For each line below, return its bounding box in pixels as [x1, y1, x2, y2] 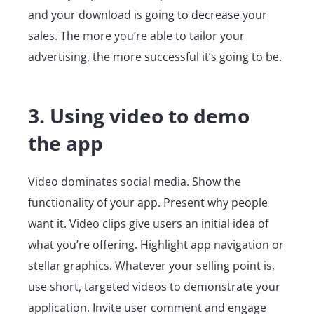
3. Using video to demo [28, 102, 250, 130]
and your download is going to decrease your [28, 7, 267, 23]
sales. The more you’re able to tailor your [28, 28, 245, 44]
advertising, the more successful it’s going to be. [28, 49, 282, 65]
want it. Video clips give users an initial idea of [28, 216, 268, 232]
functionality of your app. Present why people [28, 195, 268, 211]
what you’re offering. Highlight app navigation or [28, 237, 284, 253]
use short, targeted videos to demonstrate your [28, 279, 280, 295]
